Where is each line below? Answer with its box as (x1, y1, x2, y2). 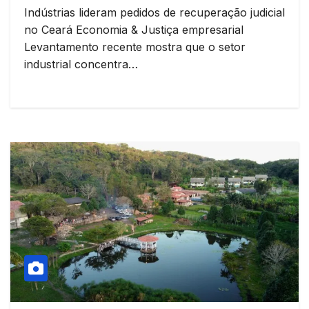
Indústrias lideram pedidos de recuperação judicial (24, 5, 285, 19)
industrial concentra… (24, 57, 138, 71)
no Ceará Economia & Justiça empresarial (24, 22, 243, 37)
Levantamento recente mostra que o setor (24, 39, 246, 54)
